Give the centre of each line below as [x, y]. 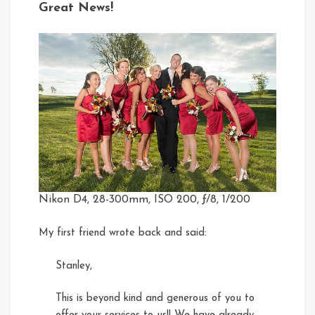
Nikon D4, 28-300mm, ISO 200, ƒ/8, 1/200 [144, 200]
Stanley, [77, 266]
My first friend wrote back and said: [123, 233]
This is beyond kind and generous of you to [155, 299]
